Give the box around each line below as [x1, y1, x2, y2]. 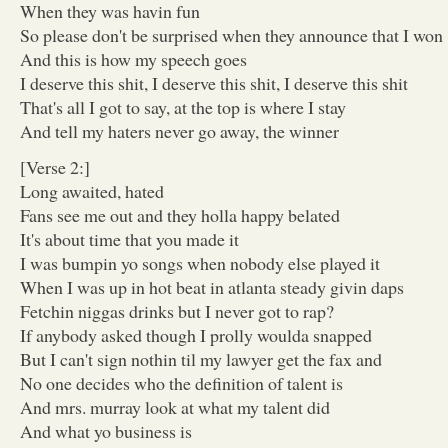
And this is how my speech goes [20, 46, 247, 71]
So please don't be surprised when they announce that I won [20, 22, 443, 47]
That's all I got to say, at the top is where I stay [20, 94, 346, 119]
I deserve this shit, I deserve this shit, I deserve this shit [20, 70, 408, 95]
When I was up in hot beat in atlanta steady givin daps [20, 274, 404, 299]
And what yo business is [20, 418, 192, 443]
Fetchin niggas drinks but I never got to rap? [20, 298, 334, 323]
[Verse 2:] [20, 154, 90, 179]
